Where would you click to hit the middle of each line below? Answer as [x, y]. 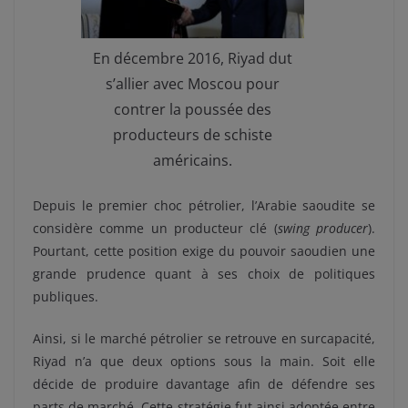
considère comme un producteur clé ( [155, 229]
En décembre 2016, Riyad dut [192, 59]
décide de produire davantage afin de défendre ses [204, 384]
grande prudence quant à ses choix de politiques [204, 274]
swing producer [323, 229]
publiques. [66, 297]
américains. [192, 161]
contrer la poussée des [192, 110]
